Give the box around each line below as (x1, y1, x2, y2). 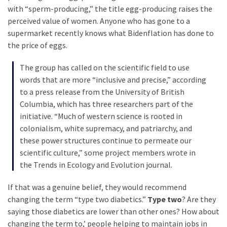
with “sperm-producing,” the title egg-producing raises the (8, 3, 212, 14)
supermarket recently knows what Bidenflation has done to (8, 27, 214, 38)
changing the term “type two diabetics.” (8, 194, 147, 204)
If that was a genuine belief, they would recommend (8, 181, 186, 192)
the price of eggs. (8, 40, 67, 50)
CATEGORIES (5, 126, 48, 136)
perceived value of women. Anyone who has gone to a (8, 15, 190, 26)
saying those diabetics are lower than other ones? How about (8, 206, 219, 216)
